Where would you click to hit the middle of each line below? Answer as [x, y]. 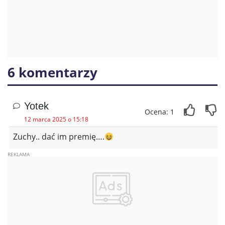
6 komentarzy [52, 73]
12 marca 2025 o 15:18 [56, 120]
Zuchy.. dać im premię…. [59, 137]
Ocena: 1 [159, 112]
